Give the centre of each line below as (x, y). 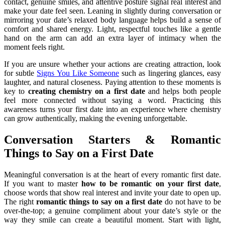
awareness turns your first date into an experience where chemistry (113, 109)
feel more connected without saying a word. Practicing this (113, 100)
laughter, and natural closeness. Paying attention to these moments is (113, 82)
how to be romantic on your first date (150, 183)
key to (16, 91)
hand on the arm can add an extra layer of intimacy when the (113, 38)
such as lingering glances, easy (170, 73)
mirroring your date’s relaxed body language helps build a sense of (113, 20)
